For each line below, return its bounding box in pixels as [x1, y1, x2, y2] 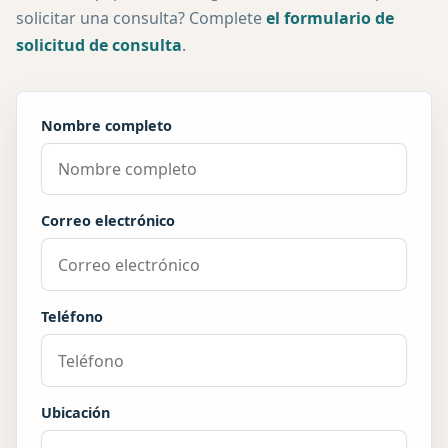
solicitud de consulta [16, 33, 182, 56]
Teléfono [41, 307, 103, 327]
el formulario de [266, 6, 394, 29]
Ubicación [41, 403, 110, 422]
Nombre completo [41, 115, 172, 135]
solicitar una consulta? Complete [16, 6, 266, 29]
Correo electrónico [41, 211, 175, 231]
